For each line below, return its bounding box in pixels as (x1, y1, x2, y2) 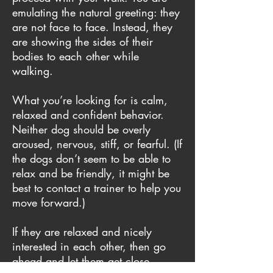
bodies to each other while (12, 49, 139, 64)
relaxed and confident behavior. (12, 107, 164, 122)
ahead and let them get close (12, 253, 149, 269)
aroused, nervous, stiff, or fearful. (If (12, 136, 182, 152)
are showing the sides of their (12, 34, 153, 49)
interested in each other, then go (12, 239, 166, 254)
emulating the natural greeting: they (12, 5, 180, 20)
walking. (12, 63, 53, 79)
